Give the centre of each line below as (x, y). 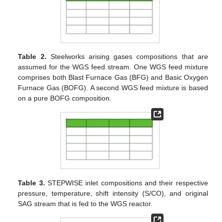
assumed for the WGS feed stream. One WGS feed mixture (113, 67)
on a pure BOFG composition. (65, 98)
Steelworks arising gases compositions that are (127, 56)
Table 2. (32, 56)
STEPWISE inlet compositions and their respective (126, 183)
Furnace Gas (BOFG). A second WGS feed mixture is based (113, 87)
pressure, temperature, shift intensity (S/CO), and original (113, 193)
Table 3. (31, 183)
